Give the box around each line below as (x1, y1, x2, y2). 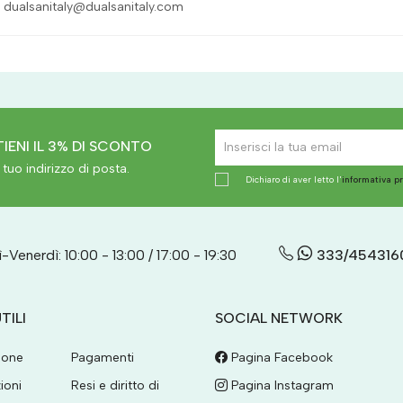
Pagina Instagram (228, 377, 334, 393)
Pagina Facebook (228, 349, 333, 365)
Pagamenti (71, 349, 134, 365)
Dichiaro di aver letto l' (246, 173, 342, 185)
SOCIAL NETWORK (215, 309, 343, 327)
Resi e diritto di (71, 377, 159, 393)
